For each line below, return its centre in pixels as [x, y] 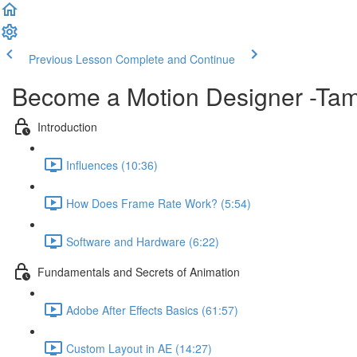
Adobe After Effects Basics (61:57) [152, 310]
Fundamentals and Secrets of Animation [139, 271]
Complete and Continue [175, 59]
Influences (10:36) [112, 165]
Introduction [67, 126]
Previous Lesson [71, 59]
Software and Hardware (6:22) [143, 241]
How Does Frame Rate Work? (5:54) [159, 203]
